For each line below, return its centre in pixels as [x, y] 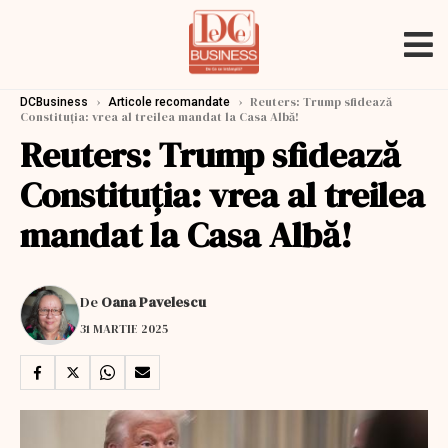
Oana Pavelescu [153, 301]
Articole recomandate [169, 102]
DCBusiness [54, 102]
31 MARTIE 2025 [124, 328]
